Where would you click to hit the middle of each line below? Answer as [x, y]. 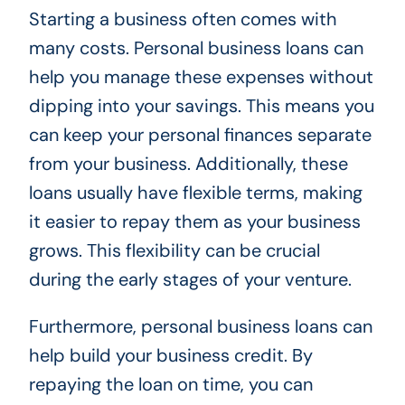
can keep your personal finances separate [200, 134]
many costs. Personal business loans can [196, 47]
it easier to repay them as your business [194, 221]
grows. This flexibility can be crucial [174, 250]
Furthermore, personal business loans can [200, 326]
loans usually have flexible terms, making [195, 192]
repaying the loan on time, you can [170, 384]
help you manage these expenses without [201, 76]
